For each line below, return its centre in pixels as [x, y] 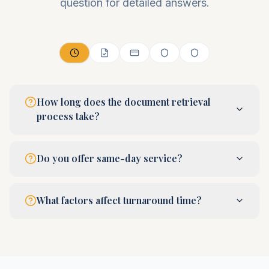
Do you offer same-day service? [110, 158]
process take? [68, 116]
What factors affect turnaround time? [119, 200]
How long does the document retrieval [124, 102]
